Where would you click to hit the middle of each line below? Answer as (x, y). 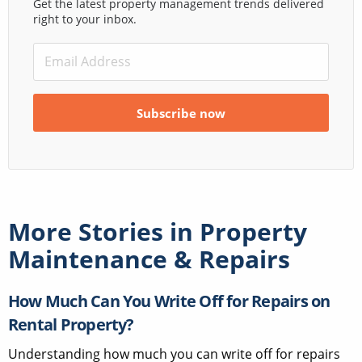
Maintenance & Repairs (149, 259)
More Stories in (104, 231)
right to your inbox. (85, 19)
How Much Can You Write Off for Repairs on (169, 301)
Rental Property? (71, 324)
